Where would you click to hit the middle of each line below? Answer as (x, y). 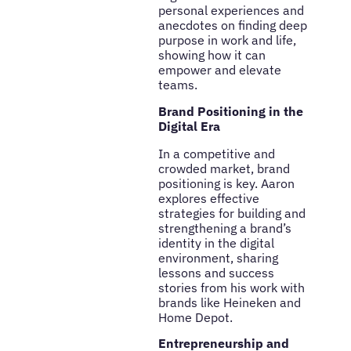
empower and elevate (219, 70)
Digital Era (189, 126)
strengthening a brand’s (224, 228)
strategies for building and (232, 213)
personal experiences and (231, 11)
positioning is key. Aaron (226, 183)
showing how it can (212, 55)
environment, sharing (218, 257)
